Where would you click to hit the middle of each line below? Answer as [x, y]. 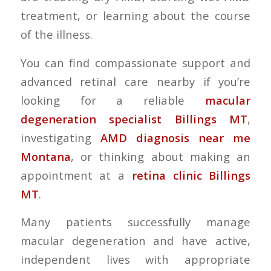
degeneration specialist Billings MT [134, 119]
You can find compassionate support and [135, 62]
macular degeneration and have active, [135, 241]
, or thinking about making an [161, 156]
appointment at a [76, 175]
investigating [60, 137]
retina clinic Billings [191, 175]
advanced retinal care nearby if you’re [135, 81]
